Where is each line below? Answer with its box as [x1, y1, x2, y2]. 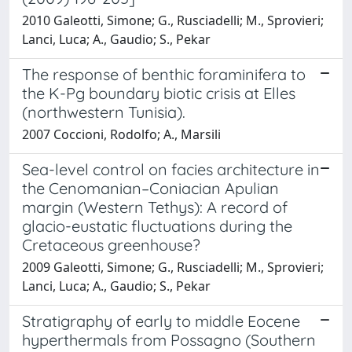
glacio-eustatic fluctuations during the [22, 215, 292, 236]
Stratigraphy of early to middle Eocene [22, 310, 300, 331]
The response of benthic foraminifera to [22, 64, 306, 84]
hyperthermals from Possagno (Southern [22, 329, 316, 350]
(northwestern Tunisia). [22, 101, 185, 122]
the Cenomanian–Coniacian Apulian [22, 178, 279, 198]
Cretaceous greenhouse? [22, 234, 200, 255]
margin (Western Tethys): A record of [22, 196, 288, 217]
